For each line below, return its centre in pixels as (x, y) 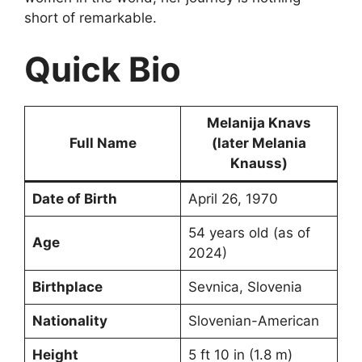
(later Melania (259, 143)
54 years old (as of (249, 232)
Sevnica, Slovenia (245, 286)
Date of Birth (74, 198)
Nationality (69, 320)
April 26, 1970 (233, 198)
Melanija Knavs (259, 122)
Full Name (103, 143)
